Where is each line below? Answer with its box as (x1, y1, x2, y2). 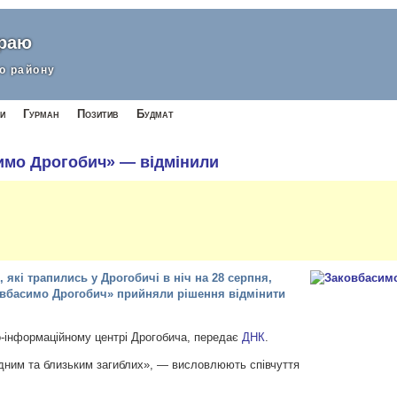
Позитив (77, 107, 119, 121)
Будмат (136, 107, 174, 121)
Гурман (23, 107, 59, 121)
